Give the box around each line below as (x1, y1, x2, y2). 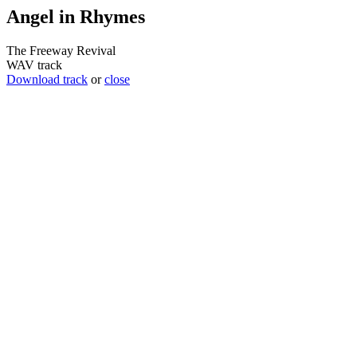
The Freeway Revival (6, 43, 116, 57)
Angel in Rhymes (6, 6, 145, 27)
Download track (6, 72, 88, 86)
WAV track (6, 57, 62, 72)
